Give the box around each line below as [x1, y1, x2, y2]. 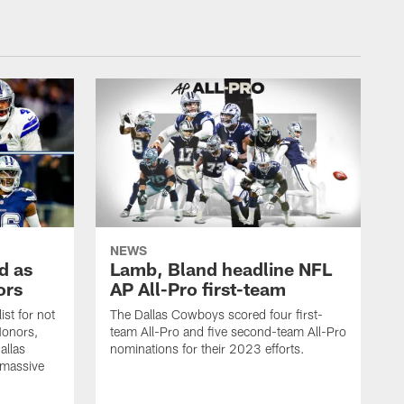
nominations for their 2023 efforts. [110, 341, 305, 357]
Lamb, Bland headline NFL [110, 258, 332, 280]
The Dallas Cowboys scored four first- [110, 307, 323, 323]
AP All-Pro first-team [110, 278, 286, 300]
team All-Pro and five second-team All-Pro [110, 324, 346, 340]
